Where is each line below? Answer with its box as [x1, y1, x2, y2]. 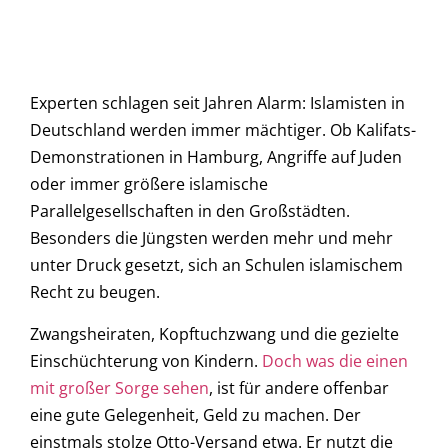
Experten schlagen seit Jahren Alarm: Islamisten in [30, 92, 405, 115]
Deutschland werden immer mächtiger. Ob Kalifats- [30, 119, 416, 142]
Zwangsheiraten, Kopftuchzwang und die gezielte [30, 322, 399, 345]
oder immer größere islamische [30, 173, 268, 196]
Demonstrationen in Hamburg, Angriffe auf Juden [30, 146, 402, 169]
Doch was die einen [262, 349, 408, 372]
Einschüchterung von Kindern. [30, 349, 262, 372]
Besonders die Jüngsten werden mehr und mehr [30, 227, 393, 250]
